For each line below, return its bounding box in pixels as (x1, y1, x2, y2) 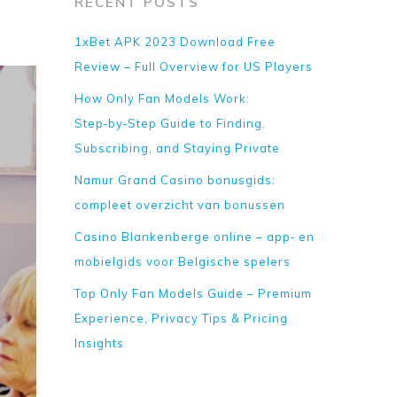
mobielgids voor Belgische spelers (74, 254, 292, 269)
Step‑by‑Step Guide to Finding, (74, 116, 267, 130)
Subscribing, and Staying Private (74, 141, 281, 155)
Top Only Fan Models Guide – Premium (74, 286, 313, 300)
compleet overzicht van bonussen (74, 198, 286, 212)
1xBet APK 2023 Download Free (74, 35, 276, 49)
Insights (74, 336, 125, 350)
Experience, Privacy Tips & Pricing (74, 311, 289, 325)
